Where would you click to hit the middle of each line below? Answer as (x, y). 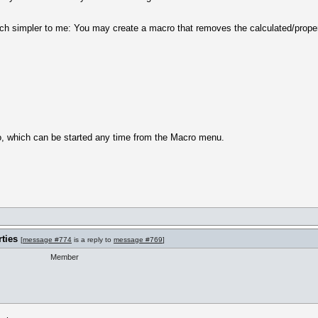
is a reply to (93, 240)
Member (65, 257)
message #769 (138, 240)
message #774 (47, 240)
